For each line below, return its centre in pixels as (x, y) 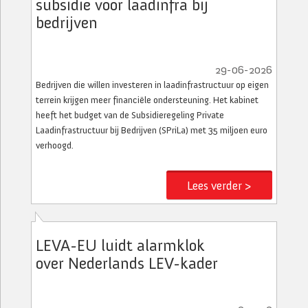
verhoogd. (55, 145)
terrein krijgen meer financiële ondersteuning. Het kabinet (147, 100)
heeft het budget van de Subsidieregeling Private (130, 115)
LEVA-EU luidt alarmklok (120, 245)
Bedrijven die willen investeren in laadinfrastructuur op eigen (152, 85)
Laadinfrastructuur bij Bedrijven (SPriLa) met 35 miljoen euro (152, 130)
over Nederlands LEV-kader (127, 263)
